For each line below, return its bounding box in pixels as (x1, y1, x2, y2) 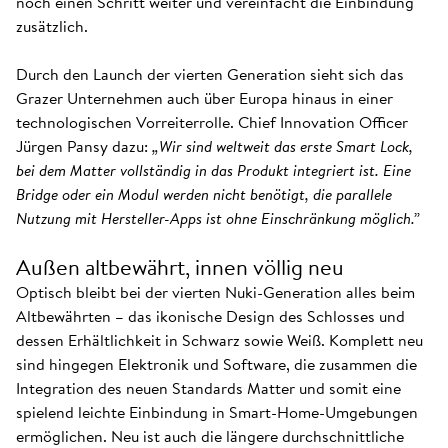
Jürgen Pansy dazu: (16, 134, 152, 158)
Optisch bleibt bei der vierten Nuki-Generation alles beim (16, 280, 415, 304)
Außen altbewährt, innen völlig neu (16, 251, 344, 283)
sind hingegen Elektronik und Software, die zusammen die (16, 352, 417, 376)
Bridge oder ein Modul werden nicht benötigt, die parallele (16, 182, 392, 206)
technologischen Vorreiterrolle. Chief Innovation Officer (16, 110, 408, 134)
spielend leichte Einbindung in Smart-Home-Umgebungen (16, 400, 418, 424)
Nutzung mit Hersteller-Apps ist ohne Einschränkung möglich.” (16, 206, 420, 230)
